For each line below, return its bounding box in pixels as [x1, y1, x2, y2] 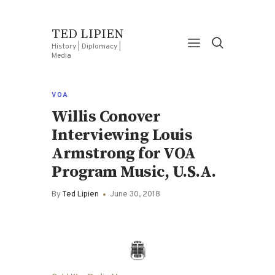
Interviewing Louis [52, 125, 192, 146]
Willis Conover [52, 107, 160, 128]
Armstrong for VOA [52, 144, 196, 165]
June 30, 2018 [109, 190, 160, 200]
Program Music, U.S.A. [52, 162, 216, 183]
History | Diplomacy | [52, 41, 121, 52]
